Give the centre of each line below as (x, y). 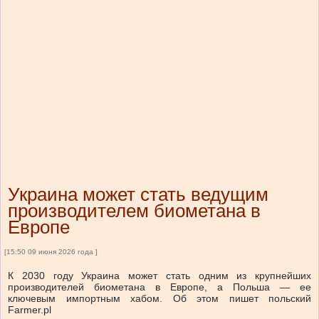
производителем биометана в (134, 211)
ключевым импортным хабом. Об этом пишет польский (159, 299)
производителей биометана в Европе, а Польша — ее (159, 287)
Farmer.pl (30, 310)
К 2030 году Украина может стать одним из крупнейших (159, 276)
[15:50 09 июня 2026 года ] (51, 252)
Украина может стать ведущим (138, 195)
